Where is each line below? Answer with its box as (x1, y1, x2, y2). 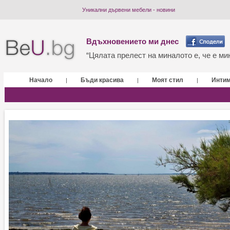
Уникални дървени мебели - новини (82, 7, 175, 13)
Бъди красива (81, 76, 124, 84)
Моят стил (152, 76, 183, 84)
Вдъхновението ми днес (86, 37, 179, 46)
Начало (29, 76, 52, 84)
